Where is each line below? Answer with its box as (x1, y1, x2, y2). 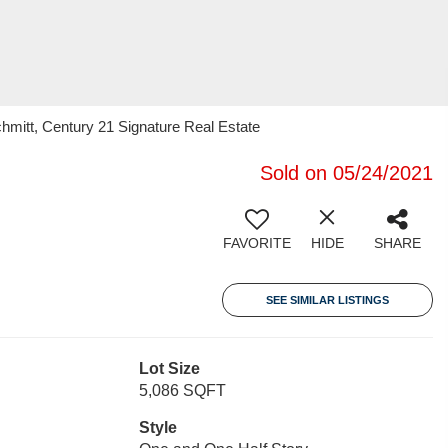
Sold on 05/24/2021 (260, 162, 433, 184)
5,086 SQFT (138, 382, 226, 399)
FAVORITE (223, 235, 291, 251)
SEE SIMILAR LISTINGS (266, 294, 389, 306)
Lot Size (138, 360, 200, 377)
